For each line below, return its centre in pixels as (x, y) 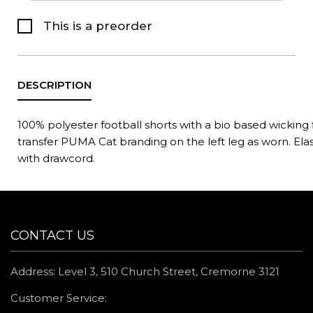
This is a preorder (98, 26)
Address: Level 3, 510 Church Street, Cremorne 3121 (145, 271)
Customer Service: (60, 298)
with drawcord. (56, 158)
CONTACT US (52, 235)
